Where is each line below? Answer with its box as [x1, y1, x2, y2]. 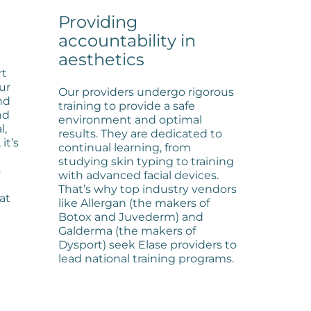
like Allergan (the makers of [58, 196, 210, 210]
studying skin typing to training [58, 154, 234, 168]
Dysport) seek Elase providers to [58, 237, 237, 251]
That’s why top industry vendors [58, 182, 237, 196]
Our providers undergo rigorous [58, 85, 234, 99]
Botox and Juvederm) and [58, 210, 203, 224]
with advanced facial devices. [58, 168, 219, 182]
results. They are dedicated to [58, 126, 222, 140]
